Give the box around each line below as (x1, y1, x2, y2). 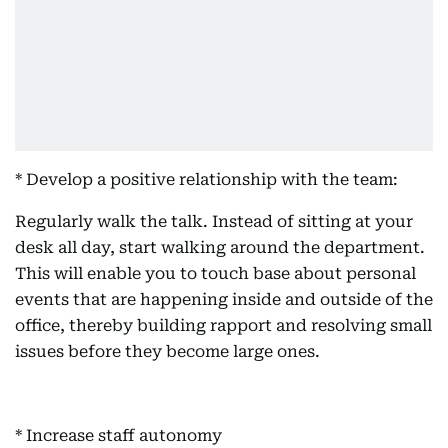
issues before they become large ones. (15, 342, 320, 361)
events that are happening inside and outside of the (15, 290, 433, 309)
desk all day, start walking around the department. (15, 238, 425, 257)
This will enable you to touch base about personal (15, 264, 416, 283)
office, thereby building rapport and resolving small (15, 316, 432, 335)
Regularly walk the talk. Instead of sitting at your (15, 212, 413, 231)
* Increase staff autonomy (15, 426, 222, 445)
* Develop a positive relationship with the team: (15, 170, 398, 189)
